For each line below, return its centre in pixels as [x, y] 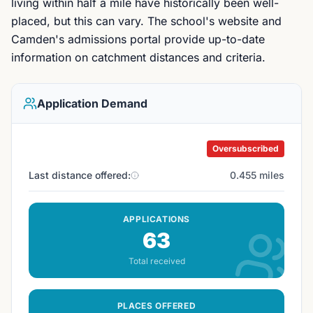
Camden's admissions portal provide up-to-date [138, 39]
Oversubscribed [246, 148]
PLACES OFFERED [156, 306]
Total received [156, 261]
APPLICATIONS [156, 219]
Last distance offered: [80, 175]
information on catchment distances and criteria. [138, 57]
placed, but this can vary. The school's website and [146, 21]
